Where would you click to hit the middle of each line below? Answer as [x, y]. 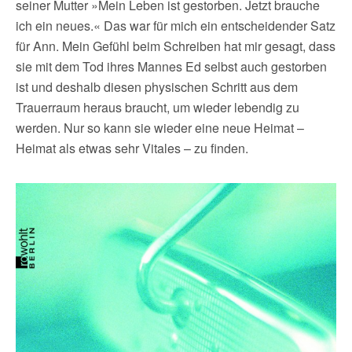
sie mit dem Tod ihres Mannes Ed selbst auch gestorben [171, 66]
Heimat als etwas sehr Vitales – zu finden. [132, 148]
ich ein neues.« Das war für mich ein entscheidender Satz [176, 26]
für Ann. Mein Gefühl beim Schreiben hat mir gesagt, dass [176, 46]
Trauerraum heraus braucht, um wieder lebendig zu [158, 107]
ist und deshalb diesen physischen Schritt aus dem [157, 87]
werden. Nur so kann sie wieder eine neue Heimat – [160, 128]
